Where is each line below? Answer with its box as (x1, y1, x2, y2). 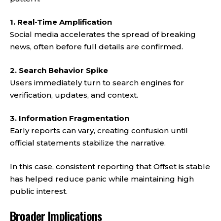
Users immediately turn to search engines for (10, 77, 184, 87)
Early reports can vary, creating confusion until (10, 126, 188, 135)
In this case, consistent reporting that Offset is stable (10, 161, 210, 171)
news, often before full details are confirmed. (10, 42, 183, 51)
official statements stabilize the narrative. (10, 138, 166, 147)
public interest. (10, 186, 68, 196)
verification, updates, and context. (10, 90, 138, 100)
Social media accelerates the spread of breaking (10, 30, 196, 39)
